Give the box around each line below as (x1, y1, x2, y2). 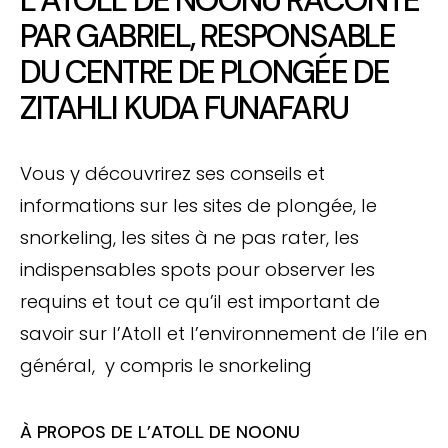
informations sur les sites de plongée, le (20, 192, 377, 218)
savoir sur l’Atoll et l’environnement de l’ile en (20, 320, 427, 346)
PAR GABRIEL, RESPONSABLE (20, 14, 395, 57)
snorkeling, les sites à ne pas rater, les (20, 224, 359, 250)
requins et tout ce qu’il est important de (20, 288, 380, 314)
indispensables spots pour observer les (20, 256, 375, 282)
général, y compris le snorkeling (20, 352, 312, 378)
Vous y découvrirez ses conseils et (20, 160, 325, 186)
